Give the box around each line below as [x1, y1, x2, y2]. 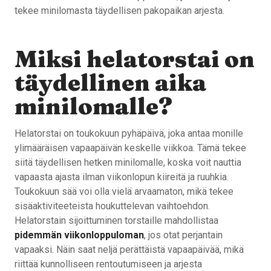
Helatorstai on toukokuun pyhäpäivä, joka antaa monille [15, 127, 243, 139]
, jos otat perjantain [144, 229, 223, 241]
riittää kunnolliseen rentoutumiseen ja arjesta [15, 258, 202, 270]
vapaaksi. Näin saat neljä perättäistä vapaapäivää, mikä [15, 243, 244, 255]
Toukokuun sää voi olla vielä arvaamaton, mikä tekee [15, 185, 233, 197]
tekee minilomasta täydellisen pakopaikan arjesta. [15, 4, 224, 16]
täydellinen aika [15, 68, 206, 97]
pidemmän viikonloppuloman [15, 229, 144, 241]
